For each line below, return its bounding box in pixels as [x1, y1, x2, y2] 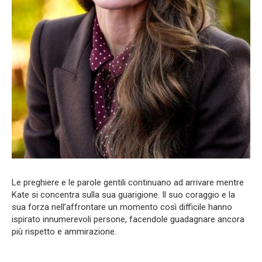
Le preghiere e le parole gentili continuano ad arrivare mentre [12, 177, 244, 188]
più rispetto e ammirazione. [12, 226, 116, 237]
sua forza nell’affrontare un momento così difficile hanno [12, 202, 232, 213]
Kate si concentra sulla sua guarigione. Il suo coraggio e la [12, 189, 235, 201]
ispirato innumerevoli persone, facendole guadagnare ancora [12, 214, 244, 225]
